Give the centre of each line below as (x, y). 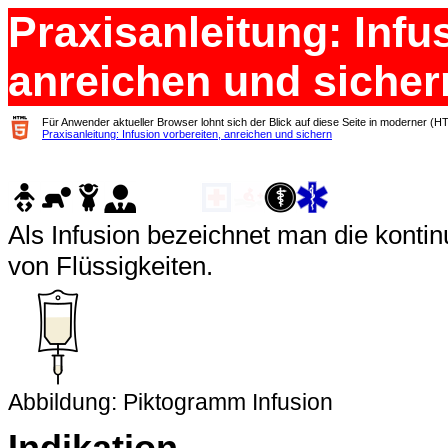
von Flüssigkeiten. (110, 266)
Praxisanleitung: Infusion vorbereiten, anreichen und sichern (187, 134)
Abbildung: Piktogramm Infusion (170, 402)
